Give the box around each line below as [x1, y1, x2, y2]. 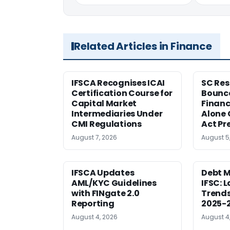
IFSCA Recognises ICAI [71, 76, 165, 89]
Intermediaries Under [71, 107, 163, 120]
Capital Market [71, 97, 137, 109]
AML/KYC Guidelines [71, 177, 157, 189]
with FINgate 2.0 [71, 187, 140, 199]
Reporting [71, 197, 114, 209]
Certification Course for [71, 87, 173, 99]
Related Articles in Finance [74, 39, 212, 53]
